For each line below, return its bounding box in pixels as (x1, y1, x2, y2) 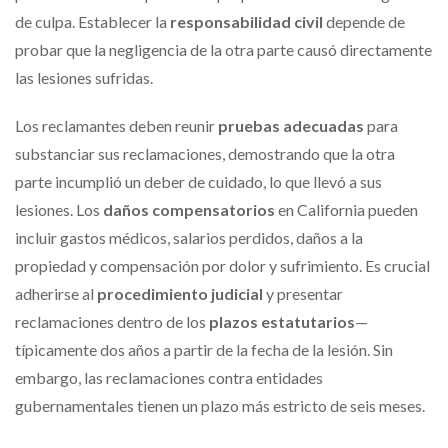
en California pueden (275, 199, 418, 219)
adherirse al (15, 283, 97, 303)
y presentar (263, 283, 343, 303)
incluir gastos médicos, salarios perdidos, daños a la (15, 227, 363, 247)
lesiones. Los (15, 199, 103, 219)
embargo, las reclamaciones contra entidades (15, 367, 323, 387)
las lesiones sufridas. (15, 67, 153, 87)
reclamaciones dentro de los (15, 311, 209, 331)
